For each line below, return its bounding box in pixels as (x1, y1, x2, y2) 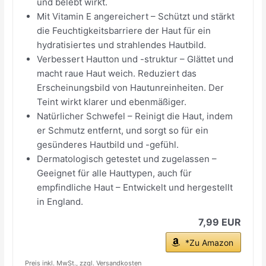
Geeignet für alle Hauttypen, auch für (37, 167, 192, 179)
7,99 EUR (198, 216, 241, 228)
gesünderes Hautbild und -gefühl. (37, 138, 179, 150)
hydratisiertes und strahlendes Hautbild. (37, 39, 207, 50)
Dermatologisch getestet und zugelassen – (37, 153, 217, 164)
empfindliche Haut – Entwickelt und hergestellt (37, 181, 233, 193)
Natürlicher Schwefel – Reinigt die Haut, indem (37, 110, 233, 122)
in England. (37, 195, 84, 207)
